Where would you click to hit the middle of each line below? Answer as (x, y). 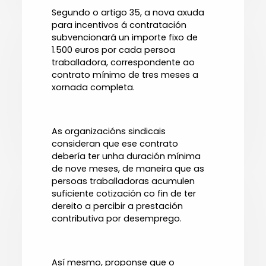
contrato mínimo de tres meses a (125, 75)
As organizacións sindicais (109, 132)
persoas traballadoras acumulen (123, 181)
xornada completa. (94, 88)
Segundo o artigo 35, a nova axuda (128, 13)
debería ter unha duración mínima (126, 156)
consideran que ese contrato (115, 144)
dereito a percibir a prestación (118, 206)
